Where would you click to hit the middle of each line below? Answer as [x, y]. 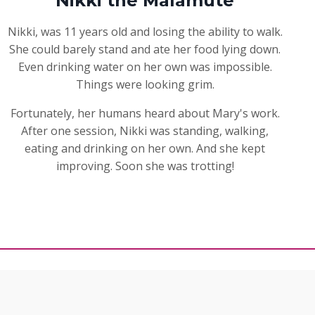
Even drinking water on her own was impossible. [145, 67]
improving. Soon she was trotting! [145, 166]
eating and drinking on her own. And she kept [145, 149]
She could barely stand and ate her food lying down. [145, 50]
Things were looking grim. [145, 85]
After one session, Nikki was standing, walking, [145, 131]
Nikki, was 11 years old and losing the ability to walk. [145, 32]
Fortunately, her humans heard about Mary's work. [145, 114]
